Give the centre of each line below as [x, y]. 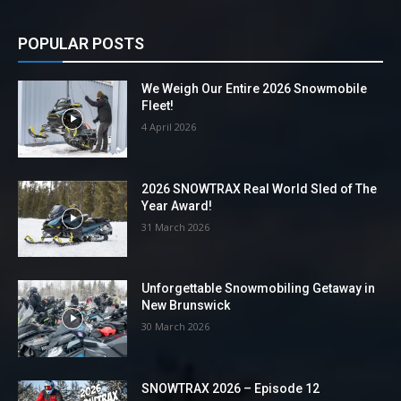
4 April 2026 [169, 126]
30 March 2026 [176, 327]
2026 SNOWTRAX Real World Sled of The [260, 188]
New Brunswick [186, 306]
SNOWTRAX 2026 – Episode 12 [231, 388]
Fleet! [158, 105]
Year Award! [177, 205]
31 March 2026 [176, 226]
